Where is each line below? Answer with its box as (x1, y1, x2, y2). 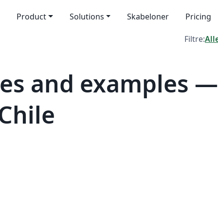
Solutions (69, 11, 104, 22)
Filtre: (184, 34, 205, 44)
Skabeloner (127, 11, 169, 22)
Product (16, 11, 46, 22)
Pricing (185, 11, 212, 22)
